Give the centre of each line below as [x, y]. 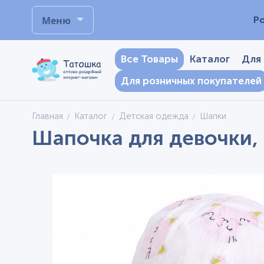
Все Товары [150, 59]
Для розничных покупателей [192, 81]
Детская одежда [154, 116]
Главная [47, 116]
